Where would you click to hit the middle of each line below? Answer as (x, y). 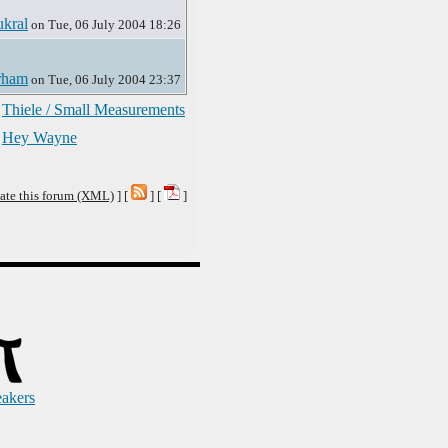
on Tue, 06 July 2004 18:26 (104, 24)
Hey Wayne (39, 137)
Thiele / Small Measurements (93, 109)
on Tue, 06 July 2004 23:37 (104, 79)
